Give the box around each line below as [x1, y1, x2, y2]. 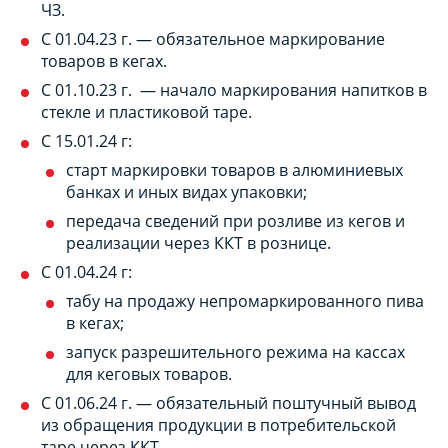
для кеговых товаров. [66, 362, 232, 385]
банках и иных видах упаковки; [66, 180, 307, 203]
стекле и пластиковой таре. [41, 100, 252, 123]
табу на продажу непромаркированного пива [66, 289, 424, 312]
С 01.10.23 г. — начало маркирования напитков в [41, 78, 427, 101]
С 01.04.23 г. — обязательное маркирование [41, 27, 389, 50]
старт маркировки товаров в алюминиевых [66, 158, 403, 181]
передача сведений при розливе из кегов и [66, 209, 405, 232]
